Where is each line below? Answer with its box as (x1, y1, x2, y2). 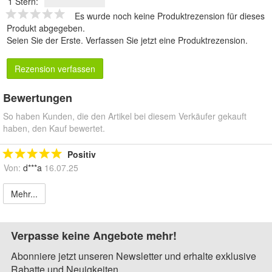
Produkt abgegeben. (7, 21, 85, 34)
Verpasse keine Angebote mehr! (11, 227, 177, 243)
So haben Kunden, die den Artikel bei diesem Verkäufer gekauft (3, 109, 246, 122)
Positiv (67, 148, 96, 160)
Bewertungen (3, 89, 72, 106)
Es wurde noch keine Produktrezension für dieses (75, 9, 265, 22)
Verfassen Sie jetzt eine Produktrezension (86, 33, 245, 46)
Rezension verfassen (15, 62, 95, 75)
